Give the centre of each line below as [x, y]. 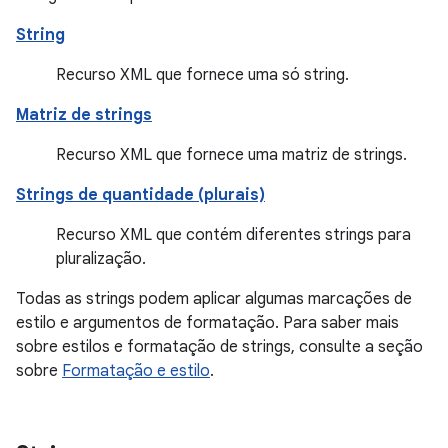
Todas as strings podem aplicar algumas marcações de [214, 299]
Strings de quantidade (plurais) [140, 195]
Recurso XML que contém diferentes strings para [233, 235]
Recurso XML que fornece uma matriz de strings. [231, 155]
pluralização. [101, 259]
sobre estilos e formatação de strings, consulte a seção [219, 347]
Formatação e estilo [136, 371]
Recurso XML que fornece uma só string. [202, 75]
